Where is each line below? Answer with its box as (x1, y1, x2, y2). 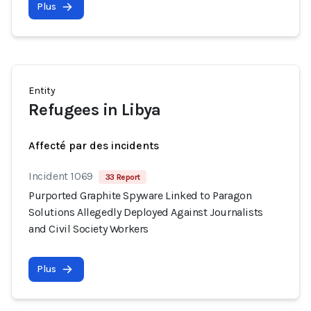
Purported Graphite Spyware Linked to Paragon (28, 189, 252, 202)
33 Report (105, 172, 140, 182)
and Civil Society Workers (28, 222, 149, 235)
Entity (28, 85, 56, 96)
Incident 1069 (28, 169, 93, 183)
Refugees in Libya (28, 100, 161, 119)
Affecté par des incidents (28, 139, 159, 152)
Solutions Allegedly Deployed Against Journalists (28, 205, 263, 219)
